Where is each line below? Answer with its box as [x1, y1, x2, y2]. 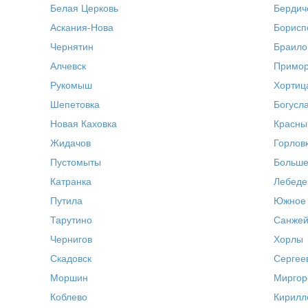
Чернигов [50, 234, 93, 245]
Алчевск [50, 60, 87, 71]
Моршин [50, 272, 89, 283]
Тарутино [50, 214, 93, 225]
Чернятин [50, 41, 94, 52]
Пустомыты [50, 157, 102, 168]
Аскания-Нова [50, 22, 114, 33]
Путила [50, 195, 83, 206]
